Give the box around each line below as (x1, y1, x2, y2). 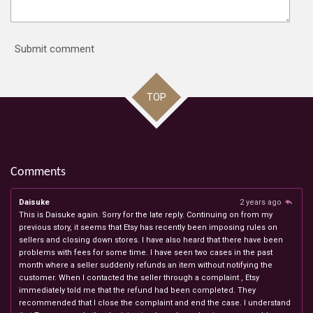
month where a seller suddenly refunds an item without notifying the (19, 260, 272, 270)
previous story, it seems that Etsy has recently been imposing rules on (19, 222, 277, 232)
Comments (10, 166, 66, 178)
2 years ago (239, 197, 284, 207)
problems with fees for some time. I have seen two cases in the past (19, 247, 272, 257)
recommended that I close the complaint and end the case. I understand (19, 298, 291, 307)
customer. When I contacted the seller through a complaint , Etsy (19, 272, 259, 282)
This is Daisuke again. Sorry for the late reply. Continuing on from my (19, 210, 272, 219)
